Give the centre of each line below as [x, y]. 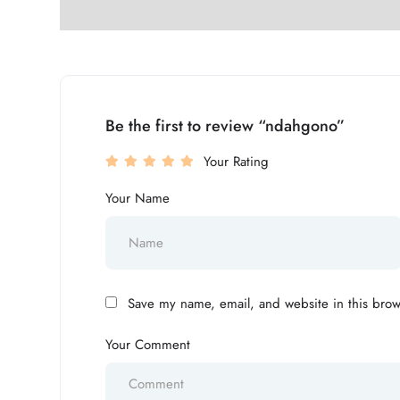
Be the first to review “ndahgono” [225, 126]
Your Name [137, 199]
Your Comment [148, 345]
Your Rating [236, 162]
